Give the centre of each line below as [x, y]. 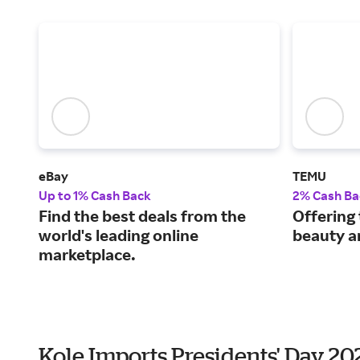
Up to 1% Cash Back [95, 196]
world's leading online [119, 235]
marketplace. [87, 255]
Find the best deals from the [142, 216]
